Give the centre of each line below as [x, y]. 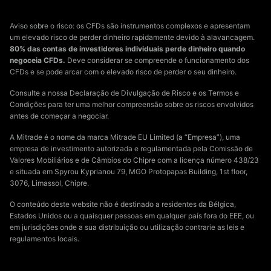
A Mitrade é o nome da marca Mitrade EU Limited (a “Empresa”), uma [125, 137]
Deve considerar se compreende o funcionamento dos [157, 60]
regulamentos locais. [44, 239]
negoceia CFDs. [38, 60]
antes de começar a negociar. [59, 116]
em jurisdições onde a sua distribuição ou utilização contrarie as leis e [127, 227]
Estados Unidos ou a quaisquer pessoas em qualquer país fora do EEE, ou [132, 216]
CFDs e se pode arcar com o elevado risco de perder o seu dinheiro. [123, 72]
